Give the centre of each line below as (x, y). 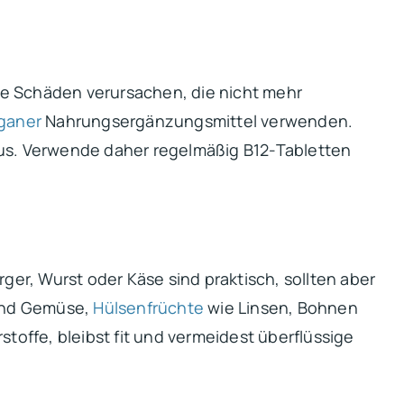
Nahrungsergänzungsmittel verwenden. (197, 121)
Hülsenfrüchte (149, 308)
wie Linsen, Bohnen (281, 308)
